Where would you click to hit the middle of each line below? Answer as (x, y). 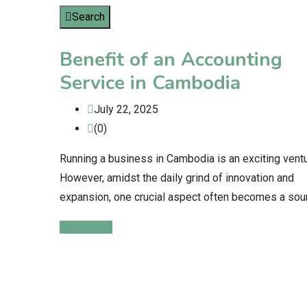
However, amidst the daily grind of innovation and (177, 178)
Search (88, 17)
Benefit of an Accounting (171, 60)
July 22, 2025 (126, 109)
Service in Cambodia (150, 83)
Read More (86, 227)
